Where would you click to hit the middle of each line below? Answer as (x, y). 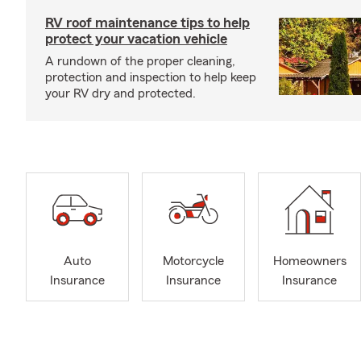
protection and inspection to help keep (151, 77)
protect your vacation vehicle (136, 39)
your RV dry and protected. (120, 93)
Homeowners (309, 261)
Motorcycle (193, 261)
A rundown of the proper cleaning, (140, 61)
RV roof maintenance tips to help (147, 23)
